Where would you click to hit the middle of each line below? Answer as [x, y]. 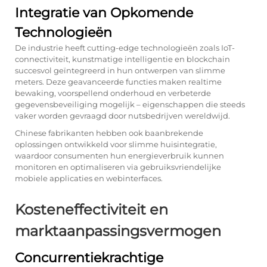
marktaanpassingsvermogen [118, 231]
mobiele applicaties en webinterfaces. [89, 178]
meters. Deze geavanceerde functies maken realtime [118, 82]
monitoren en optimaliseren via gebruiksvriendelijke [118, 167]
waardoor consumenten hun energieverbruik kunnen [119, 156]
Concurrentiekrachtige [89, 258]
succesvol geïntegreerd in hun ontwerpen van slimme [120, 70]
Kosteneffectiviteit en [91, 209]
